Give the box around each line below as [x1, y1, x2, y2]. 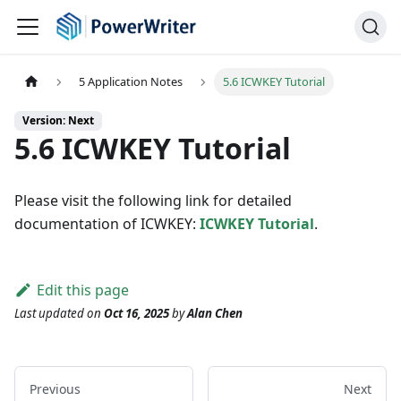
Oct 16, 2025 [104, 305, 169, 322]
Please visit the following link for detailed [14, 191, 292, 211]
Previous [30, 380, 81, 398]
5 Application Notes [79, 73, 183, 90]
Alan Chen [187, 305, 243, 322]
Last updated [14, 305, 84, 322]
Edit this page [36, 280, 129, 301]
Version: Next [22, 113, 94, 129]
